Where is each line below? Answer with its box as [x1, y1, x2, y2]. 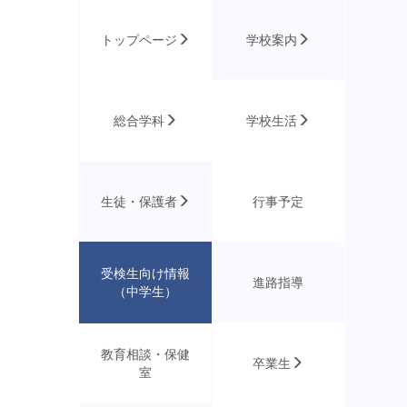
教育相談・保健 [100, 347, 190, 362]
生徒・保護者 [100, 194, 177, 209]
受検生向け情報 [100, 266, 190, 281]
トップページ [101, 33, 178, 47]
